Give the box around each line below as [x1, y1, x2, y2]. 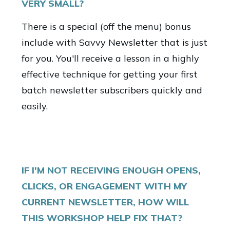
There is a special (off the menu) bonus [22, 21, 191, 32]
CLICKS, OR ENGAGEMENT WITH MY [22, 180, 187, 192]
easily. [22, 100, 48, 112]
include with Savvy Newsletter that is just [22, 36, 207, 48]
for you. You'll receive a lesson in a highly [22, 52, 199, 64]
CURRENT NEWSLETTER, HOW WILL [22, 196, 189, 208]
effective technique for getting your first [22, 68, 198, 80]
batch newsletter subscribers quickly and [22, 84, 202, 96]
